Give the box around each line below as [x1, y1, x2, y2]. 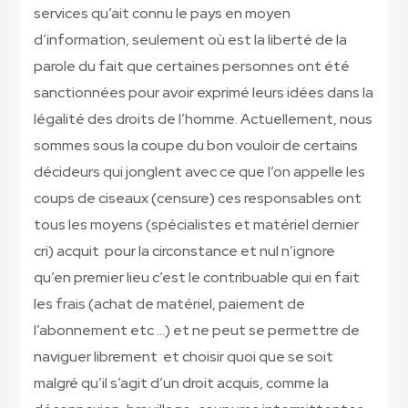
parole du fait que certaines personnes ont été [33, 56, 350, 76]
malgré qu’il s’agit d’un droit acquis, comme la [33, 373, 329, 393]
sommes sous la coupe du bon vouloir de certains [33, 136, 358, 156]
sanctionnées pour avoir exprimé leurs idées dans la [33, 83, 373, 103]
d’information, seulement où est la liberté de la [33, 30, 347, 50]
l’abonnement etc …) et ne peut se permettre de [33, 321, 360, 341]
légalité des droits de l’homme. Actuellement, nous [33, 109, 372, 129]
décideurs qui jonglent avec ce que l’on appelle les [33, 162, 365, 182]
